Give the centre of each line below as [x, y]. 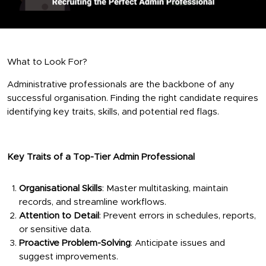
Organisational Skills [61, 188]
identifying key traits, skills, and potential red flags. [113, 112]
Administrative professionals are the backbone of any [121, 84]
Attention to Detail [59, 216]
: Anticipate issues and [178, 243]
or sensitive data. [55, 229]
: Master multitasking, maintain [165, 188]
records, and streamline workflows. [93, 202]
